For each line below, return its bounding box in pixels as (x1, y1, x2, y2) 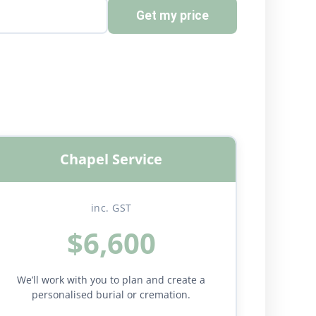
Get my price (136, 8, 209, 23)
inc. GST (90, 201, 132, 214)
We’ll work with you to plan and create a (17, 273, 206, 286)
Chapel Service (60, 150, 163, 169)
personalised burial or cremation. (32, 288, 191, 301)
